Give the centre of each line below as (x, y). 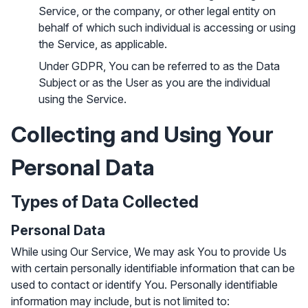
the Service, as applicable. (103, 44)
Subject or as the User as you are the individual (154, 82)
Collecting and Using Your (142, 134)
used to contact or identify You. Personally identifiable (144, 285)
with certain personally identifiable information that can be (153, 268)
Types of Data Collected (105, 202)
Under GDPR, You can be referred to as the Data (159, 66)
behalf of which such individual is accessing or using (167, 27)
